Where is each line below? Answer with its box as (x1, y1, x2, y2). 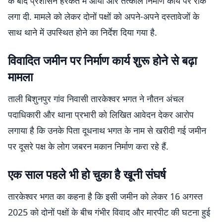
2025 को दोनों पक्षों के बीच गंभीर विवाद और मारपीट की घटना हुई (8, 206, 210, 218)
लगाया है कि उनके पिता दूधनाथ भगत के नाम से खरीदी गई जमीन (8, 124, 206, 136)
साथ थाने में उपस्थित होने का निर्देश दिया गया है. (8, 26, 157, 38)
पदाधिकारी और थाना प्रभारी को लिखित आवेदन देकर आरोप (8, 109, 194, 120)
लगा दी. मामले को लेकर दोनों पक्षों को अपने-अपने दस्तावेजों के (8, 10, 199, 22)
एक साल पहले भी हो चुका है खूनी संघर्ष (8, 166, 166, 182)
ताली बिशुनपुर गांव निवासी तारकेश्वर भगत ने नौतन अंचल (8, 93, 184, 105)
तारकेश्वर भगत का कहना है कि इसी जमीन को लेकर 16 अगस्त (8, 190, 203, 202)
